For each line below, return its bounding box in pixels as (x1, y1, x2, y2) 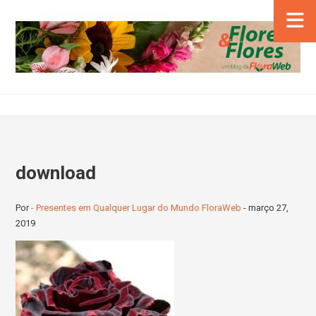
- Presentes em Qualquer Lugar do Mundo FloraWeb (31, 202, 242, 214)
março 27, (248, 202, 289, 214)
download (16, 162, 97, 183)
